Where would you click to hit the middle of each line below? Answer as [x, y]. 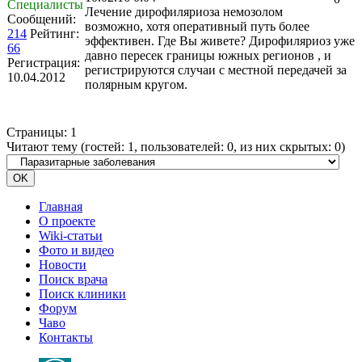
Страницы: [37, 132]
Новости [63, 265]
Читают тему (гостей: [67, 147]
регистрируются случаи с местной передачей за [216, 70]
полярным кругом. [136, 84]
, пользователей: [181, 147]
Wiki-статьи [71, 236]
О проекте [67, 221]
